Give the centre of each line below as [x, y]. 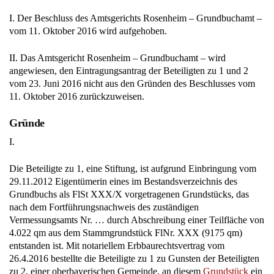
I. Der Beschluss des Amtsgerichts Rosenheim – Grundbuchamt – [135, 18]
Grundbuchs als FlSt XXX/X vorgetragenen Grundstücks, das [129, 194]
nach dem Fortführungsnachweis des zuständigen [104, 207]
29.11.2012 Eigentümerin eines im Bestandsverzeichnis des [123, 181]
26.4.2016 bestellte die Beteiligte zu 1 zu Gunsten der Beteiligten [134, 258]
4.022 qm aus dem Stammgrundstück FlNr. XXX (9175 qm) [126, 232]
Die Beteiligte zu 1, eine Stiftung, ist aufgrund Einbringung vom [133, 168]
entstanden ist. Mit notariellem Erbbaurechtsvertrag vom [117, 245]
